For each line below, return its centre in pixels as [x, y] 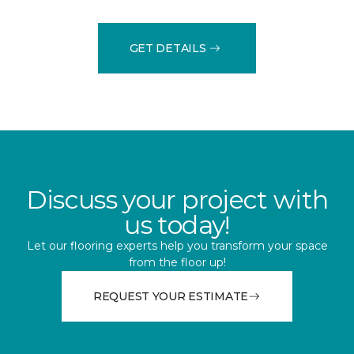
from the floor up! [177, 263]
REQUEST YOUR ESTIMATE [171, 296]
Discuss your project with [177, 200]
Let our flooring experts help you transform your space [177, 246]
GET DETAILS [168, 48]
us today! [177, 225]
